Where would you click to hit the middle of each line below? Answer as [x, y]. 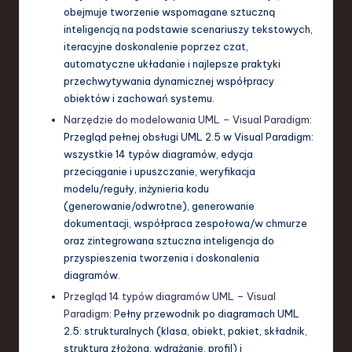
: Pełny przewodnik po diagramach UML [204, 314]
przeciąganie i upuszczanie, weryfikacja [159, 172]
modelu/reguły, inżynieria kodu [136, 189]
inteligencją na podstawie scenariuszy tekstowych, [188, 29]
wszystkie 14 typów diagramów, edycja [158, 154]
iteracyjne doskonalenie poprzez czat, [156, 47]
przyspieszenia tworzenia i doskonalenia [161, 258]
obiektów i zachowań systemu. [139, 99]
